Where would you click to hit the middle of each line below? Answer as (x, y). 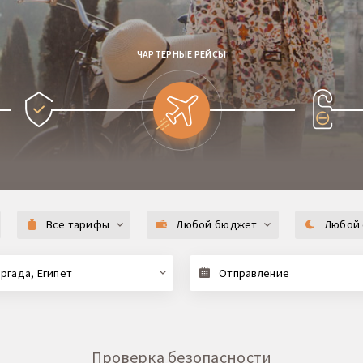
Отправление (254, 273)
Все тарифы (78, 224)
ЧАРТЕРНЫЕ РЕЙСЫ (181, 53)
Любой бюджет (217, 224)
